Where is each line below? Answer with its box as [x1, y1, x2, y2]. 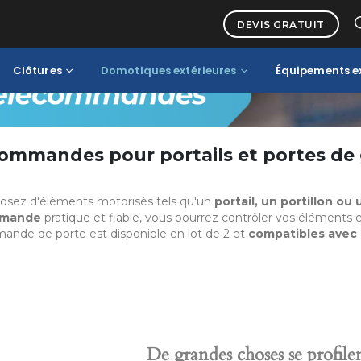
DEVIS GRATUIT [237, 18, 325, 31]
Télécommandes [245, 14, 338, 26]
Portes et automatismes [88, 14, 223, 26]
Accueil [23, 14, 66, 26]
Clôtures [12, 63, 62, 78]
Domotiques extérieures [100, 63, 237, 78]
